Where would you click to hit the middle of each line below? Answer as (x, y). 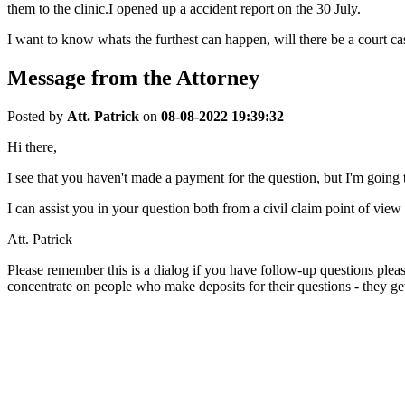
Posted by (37, 117)
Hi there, (32, 147)
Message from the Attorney (133, 78)
